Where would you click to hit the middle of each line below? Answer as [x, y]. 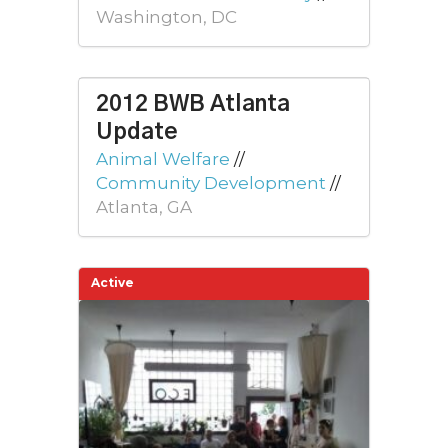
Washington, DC [166, 16]
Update [137, 133]
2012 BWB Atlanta [193, 105]
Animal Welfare [163, 159]
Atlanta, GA [144, 207]
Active [112, 283]
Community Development [211, 183]
